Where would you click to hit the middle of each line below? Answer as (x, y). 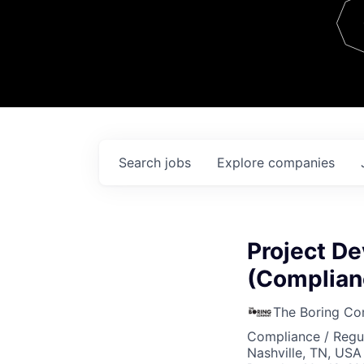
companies (301, 162)
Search (142, 162)
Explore (243, 162)
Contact (310, 39)
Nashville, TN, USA (304, 353)
